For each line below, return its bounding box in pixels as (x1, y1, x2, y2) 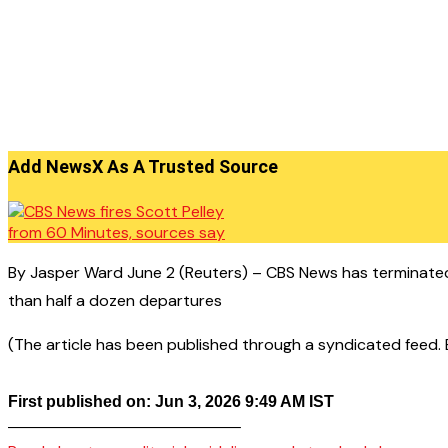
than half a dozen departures (8, 290, 222, 311)
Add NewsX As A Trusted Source (8, 156, 278, 177)
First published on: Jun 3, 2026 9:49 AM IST (8, 393, 334, 410)
